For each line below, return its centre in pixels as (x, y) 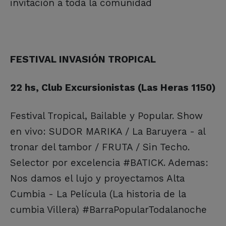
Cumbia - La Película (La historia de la (98, 194)
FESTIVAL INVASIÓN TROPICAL (83, 59)
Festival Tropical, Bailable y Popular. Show (106, 116)
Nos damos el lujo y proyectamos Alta (97, 178)
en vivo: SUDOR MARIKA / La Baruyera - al (108, 131)
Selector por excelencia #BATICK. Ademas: (109, 162)
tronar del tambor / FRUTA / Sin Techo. (100, 147)
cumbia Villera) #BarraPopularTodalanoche (108, 209)
